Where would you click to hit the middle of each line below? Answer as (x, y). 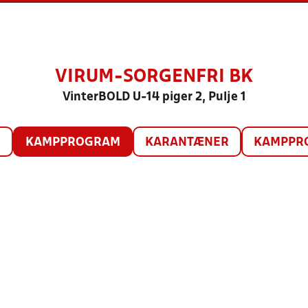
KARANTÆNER (187, 143)
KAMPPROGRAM (73, 143)
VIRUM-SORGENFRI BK (154, 77)
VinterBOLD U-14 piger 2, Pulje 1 (154, 97)
